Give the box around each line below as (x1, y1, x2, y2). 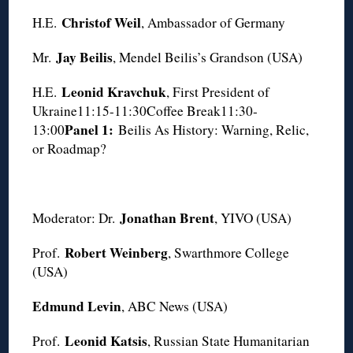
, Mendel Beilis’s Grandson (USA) (113, 47, 303, 66)
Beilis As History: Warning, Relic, (118, 120, 310, 139)
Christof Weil (61, 12, 142, 32)
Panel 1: (65, 119, 119, 139)
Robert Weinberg (65, 242, 169, 262)
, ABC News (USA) (121, 296, 229, 315)
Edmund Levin (32, 295, 122, 316)
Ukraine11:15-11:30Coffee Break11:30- (32, 101, 258, 120)
